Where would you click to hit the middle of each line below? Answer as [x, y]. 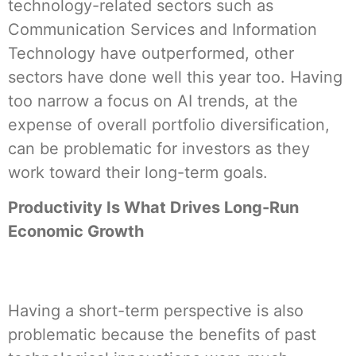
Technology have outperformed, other [151, 53]
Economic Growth [76, 232]
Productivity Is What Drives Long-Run [153, 208]
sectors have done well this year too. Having [175, 77]
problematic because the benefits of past [162, 335]
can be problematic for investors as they [159, 148]
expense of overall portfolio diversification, [169, 124]
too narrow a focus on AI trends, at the [153, 101]
